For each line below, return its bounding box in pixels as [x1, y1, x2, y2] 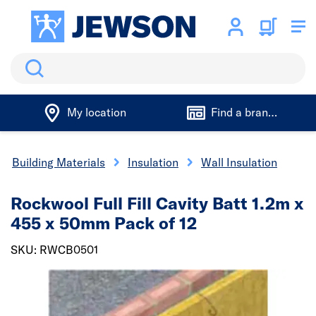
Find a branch [210, 105, 280, 119]
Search [11, 54, 47, 68]
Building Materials [12, 155, 105, 169]
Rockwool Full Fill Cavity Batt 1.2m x [11, 193, 304, 214]
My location [66, 105, 126, 119]
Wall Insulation [201, 155, 277, 169]
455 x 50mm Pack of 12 [11, 212, 197, 233]
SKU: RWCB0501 [11, 243, 98, 257]
